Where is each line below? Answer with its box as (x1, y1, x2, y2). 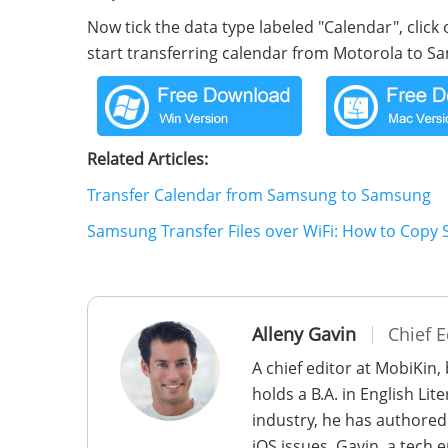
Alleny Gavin (252, 322, 356, 346)
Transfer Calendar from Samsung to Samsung (87, 184, 431, 206)
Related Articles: (87, 148, 208, 170)
